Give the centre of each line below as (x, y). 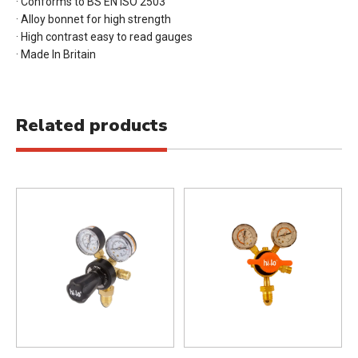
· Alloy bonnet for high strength (93, 19)
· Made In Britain (57, 54)
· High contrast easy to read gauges (104, 36)
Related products (91, 125)
